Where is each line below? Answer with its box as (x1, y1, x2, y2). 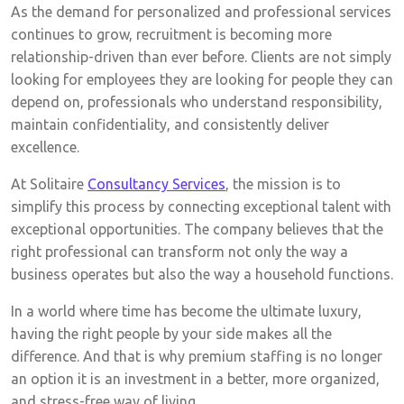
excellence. (11, 138, 79, 155)
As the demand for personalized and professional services (11, 3, 391, 20)
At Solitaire (11, 175, 87, 192)
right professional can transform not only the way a (11, 243, 348, 260)
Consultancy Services (87, 175, 225, 192)
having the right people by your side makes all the (11, 325, 332, 342)
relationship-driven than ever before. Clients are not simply (11, 48, 391, 65)
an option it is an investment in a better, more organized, (11, 370, 380, 387)
